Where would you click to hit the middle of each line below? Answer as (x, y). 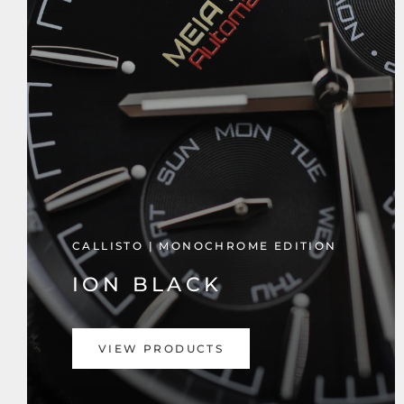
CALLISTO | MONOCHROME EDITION (205, 246)
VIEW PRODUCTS (161, 349)
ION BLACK (147, 285)
